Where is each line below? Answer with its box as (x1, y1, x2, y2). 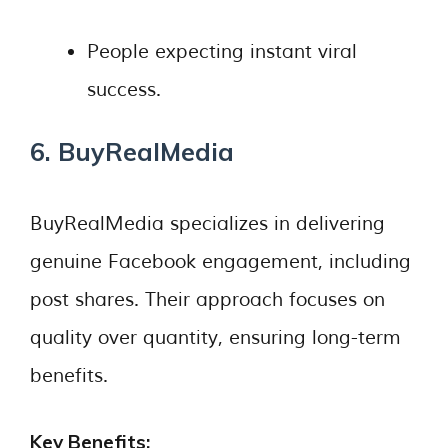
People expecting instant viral (87, 39, 357, 64)
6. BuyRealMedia (30, 136, 234, 167)
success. (87, 77, 161, 102)
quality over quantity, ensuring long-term (30, 325, 401, 350)
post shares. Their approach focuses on (30, 287, 385, 312)
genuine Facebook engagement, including (30, 249, 411, 274)
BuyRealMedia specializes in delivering (30, 211, 385, 236)
